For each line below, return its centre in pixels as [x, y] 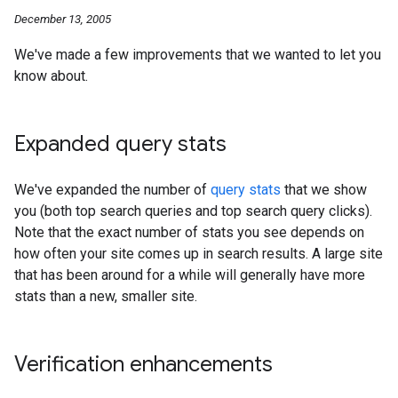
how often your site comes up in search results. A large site [199, 254]
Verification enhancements [143, 364]
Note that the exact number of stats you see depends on [189, 232]
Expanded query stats [120, 144]
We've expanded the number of [112, 190]
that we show [324, 190]
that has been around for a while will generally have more [190, 275]
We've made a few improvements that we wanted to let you [198, 55]
